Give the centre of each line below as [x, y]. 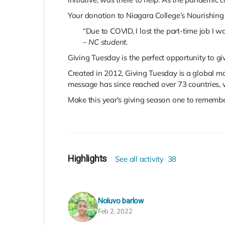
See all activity [139, 159]
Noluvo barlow [121, 201]
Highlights [87, 158]
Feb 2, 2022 [115, 211]
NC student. [108, 42]
